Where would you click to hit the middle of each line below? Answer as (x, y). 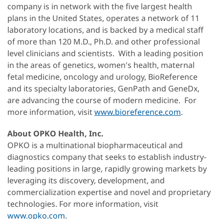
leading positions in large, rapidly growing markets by (107, 169)
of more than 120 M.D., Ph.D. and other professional (104, 42)
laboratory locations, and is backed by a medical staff (105, 30)
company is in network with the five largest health (100, 7)
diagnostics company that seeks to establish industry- (107, 157)
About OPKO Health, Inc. (55, 134)
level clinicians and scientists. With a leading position (105, 54)
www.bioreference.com (138, 112)
